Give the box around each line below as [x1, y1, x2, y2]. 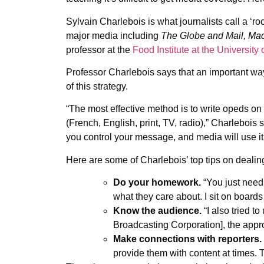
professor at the [66, 44, 133, 55]
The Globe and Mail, [161, 30, 246, 41]
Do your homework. [113, 177, 201, 188]
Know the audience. [113, 206, 202, 216]
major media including [66, 30, 161, 41]
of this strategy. [66, 81, 128, 92]
